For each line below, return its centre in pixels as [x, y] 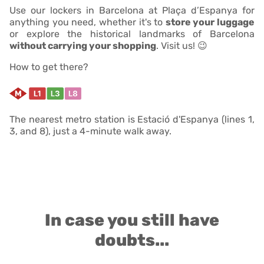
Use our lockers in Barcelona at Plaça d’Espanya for [132, 10]
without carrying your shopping [83, 45]
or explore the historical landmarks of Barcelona [132, 34]
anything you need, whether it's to [88, 22]
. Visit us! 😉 [182, 45]
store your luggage [210, 22]
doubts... [132, 240]
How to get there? [49, 67]
